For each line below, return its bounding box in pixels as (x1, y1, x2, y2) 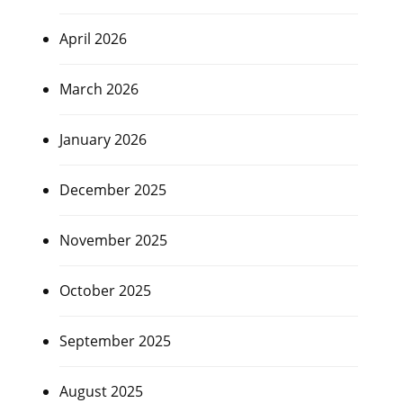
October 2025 (58, 281, 151, 301)
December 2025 (58, 180, 166, 201)
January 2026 (58, 130, 147, 150)
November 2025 (58, 230, 167, 251)
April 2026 (58, 29, 127, 49)
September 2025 (58, 331, 171, 352)
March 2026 (58, 79, 139, 100)
